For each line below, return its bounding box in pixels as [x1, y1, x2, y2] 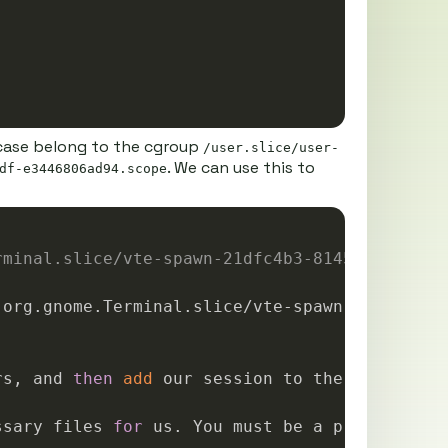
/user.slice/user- [202, 140, 339, 155]
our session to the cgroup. [152, 369, 423, 388]
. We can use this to [166, 157, 315, 178]
